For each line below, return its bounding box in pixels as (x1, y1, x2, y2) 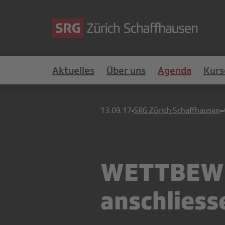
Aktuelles (52, 65, 94, 76)
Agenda (158, 65, 191, 76)
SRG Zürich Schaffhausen (134, 106, 220, 115)
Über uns (106, 65, 146, 76)
